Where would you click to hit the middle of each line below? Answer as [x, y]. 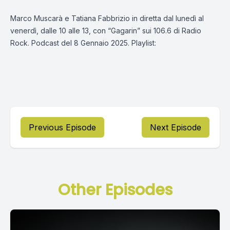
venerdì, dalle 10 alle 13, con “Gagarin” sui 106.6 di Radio [106, 31]
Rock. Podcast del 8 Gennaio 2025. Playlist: [83, 43]
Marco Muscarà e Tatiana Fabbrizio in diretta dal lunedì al [107, 18]
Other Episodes [115, 190]
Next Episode [176, 127]
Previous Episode [62, 127]
